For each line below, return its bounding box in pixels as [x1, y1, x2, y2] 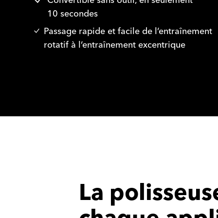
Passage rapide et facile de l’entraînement [44, 23, 213, 39]
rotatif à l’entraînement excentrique [44, 37, 186, 53]
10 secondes [47, 6, 98, 21]
